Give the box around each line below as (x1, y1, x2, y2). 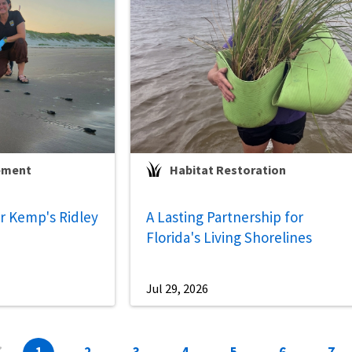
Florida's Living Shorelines (146, 228, 313, 247)
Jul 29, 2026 (146, 280, 209, 297)
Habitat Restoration (170, 162, 287, 178)
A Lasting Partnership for (146, 207, 304, 227)
